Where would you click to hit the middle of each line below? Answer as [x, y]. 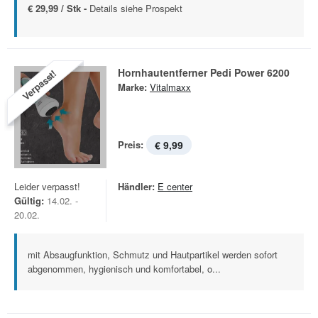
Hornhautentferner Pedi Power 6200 [204, 72]
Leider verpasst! [47, 186]
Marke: [132, 87]
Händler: [136, 186]
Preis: [131, 144]
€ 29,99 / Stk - [59, 8]
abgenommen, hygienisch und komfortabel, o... [124, 269]
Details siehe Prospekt [136, 8]
